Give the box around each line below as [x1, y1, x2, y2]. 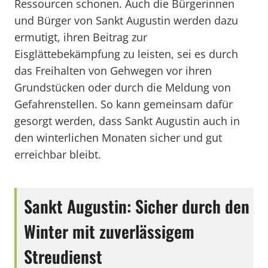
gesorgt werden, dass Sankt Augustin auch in [14, 114, 240, 128]
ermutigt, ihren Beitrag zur [14, 30, 147, 44]
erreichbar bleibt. [14, 147, 101, 162]
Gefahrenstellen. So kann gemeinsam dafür [14, 97, 233, 111]
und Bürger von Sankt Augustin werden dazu [14, 13, 238, 28]
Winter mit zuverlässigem [24, 219, 194, 243]
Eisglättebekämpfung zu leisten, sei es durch [14, 47, 238, 61]
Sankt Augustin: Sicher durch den [24, 194, 249, 218]
